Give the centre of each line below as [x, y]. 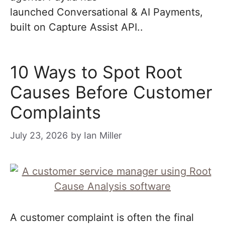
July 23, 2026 [39, 135]
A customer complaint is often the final [102, 217]
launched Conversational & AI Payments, [106, 12]
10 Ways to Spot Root [96, 72]
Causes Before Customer [111, 92]
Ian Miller [103, 135]
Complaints [55, 112]
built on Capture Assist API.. [77, 27]
